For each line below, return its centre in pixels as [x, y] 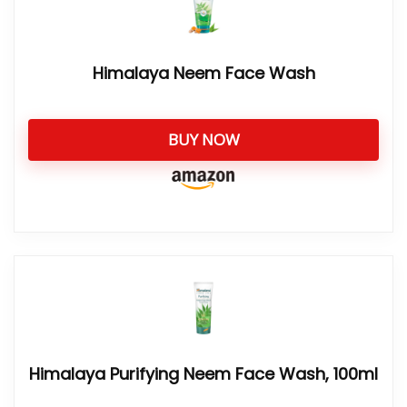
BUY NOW [203, 139]
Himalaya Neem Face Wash [203, 73]
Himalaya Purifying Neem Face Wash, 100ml [203, 374]
